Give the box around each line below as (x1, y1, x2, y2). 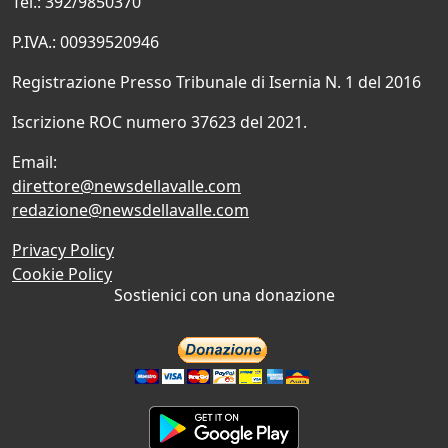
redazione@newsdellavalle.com (12, 199, 249, 222)
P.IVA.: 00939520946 (12, 31, 159, 54)
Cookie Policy (12, 263, 112, 286)
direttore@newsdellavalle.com (12, 175, 241, 198)
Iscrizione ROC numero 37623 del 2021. (12, 111, 307, 134)
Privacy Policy (12, 239, 114, 262)
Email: (12, 151, 57, 174)
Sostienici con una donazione (113, 284, 335, 307)
